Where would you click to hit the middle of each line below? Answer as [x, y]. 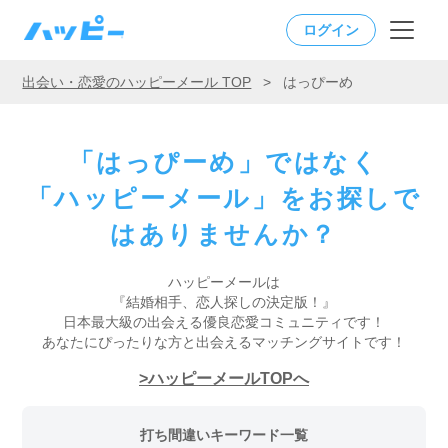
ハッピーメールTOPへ [228, 378]
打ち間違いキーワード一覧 [224, 435]
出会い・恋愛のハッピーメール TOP [137, 82]
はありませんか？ [224, 234]
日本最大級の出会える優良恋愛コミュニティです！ [224, 322]
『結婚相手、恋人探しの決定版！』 [224, 302]
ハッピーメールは [224, 282]
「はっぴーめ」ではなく [224, 162]
